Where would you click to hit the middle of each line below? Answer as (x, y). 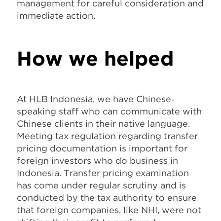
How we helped (95, 58)
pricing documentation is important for (102, 148)
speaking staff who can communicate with (109, 111)
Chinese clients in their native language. (103, 123)
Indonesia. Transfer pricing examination (103, 173)
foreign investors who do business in (97, 160)
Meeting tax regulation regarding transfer (107, 136)
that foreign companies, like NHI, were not (109, 210)
